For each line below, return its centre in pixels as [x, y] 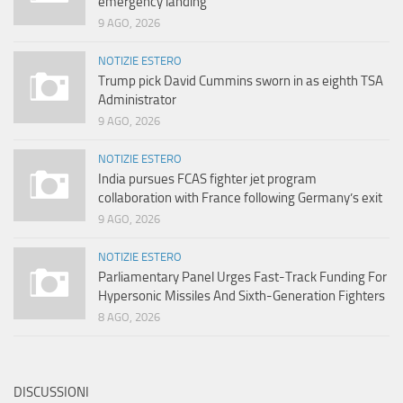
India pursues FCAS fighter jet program [207, 179]
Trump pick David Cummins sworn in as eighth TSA [241, 81]
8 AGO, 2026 [129, 318]
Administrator [137, 100]
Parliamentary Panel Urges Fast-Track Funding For [242, 278]
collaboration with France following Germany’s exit [240, 198]
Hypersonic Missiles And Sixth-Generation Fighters [242, 296]
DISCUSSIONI [51, 393]
